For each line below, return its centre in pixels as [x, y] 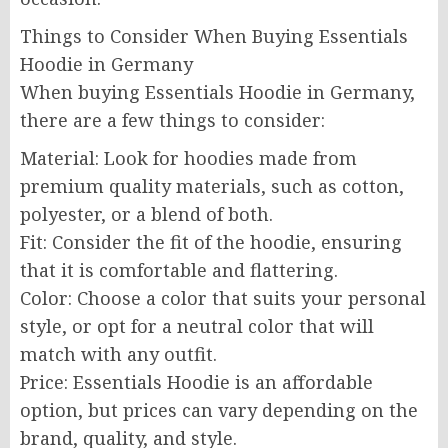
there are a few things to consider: [172, 120]
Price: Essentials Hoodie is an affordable [196, 382]
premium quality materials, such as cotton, [212, 186]
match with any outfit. [118, 354]
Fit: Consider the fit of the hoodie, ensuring [211, 242]
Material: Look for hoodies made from [188, 158]
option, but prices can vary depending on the [219, 410]
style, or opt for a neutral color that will [197, 326]
